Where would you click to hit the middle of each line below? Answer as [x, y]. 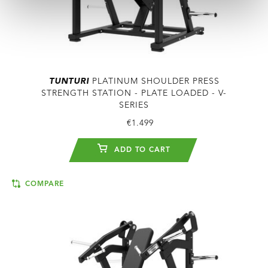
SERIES [134, 106]
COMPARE [43, 185]
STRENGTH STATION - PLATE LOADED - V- [134, 94]
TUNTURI [69, 82]
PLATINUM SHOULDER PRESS [154, 82]
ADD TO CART [141, 150]
